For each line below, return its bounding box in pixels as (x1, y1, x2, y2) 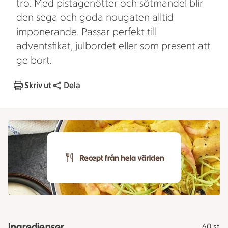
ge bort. (16, 54, 52, 66)
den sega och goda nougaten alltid (16, 11, 174, 23)
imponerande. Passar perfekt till (16, 25, 157, 38)
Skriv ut (24, 80, 51, 90)
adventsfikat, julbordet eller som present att (16, 40, 211, 52)
